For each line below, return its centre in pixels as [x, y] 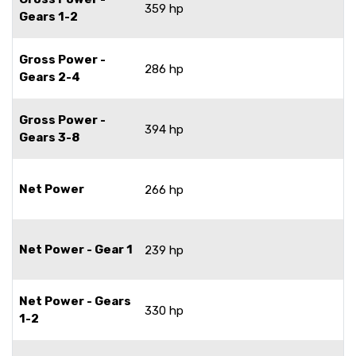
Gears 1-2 [48, 16]
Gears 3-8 [49, 137]
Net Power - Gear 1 [76, 249]
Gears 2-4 [50, 77]
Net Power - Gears [75, 301]
